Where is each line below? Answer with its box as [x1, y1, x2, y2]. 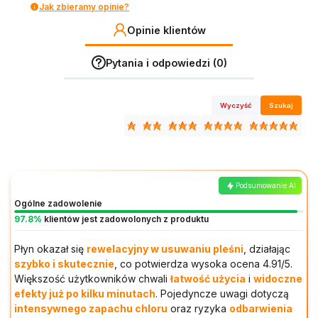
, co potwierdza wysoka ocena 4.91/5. [114, 257, 292, 270]
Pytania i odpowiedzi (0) [105, 56, 227, 69]
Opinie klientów [126, 23, 206, 36]
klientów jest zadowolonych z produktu [42, 214, 209, 225]
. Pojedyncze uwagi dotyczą [155, 287, 289, 300]
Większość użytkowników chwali [14, 272, 170, 285]
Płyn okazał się [14, 242, 87, 255]
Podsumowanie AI [236, 181, 296, 190]
